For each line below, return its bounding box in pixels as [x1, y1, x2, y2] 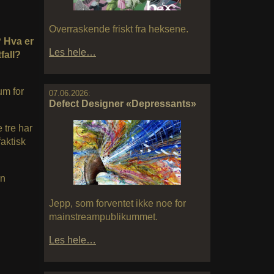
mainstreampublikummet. [49, 211, 158, 222]
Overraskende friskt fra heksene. [49, 24, 188, 35]
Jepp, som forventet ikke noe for [49, 198, 186, 209]
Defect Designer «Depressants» [49, 98, 196, 109]
